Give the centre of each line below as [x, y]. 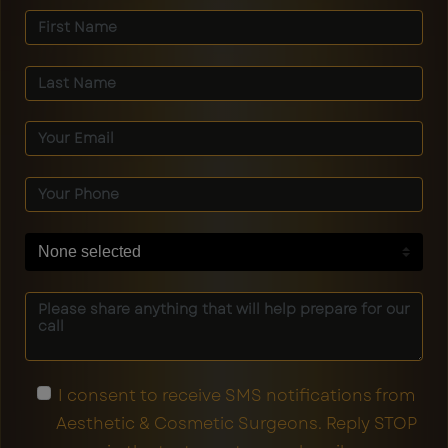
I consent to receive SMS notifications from [236, 395]
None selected [89, 251]
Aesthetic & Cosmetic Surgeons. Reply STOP [236, 423]
